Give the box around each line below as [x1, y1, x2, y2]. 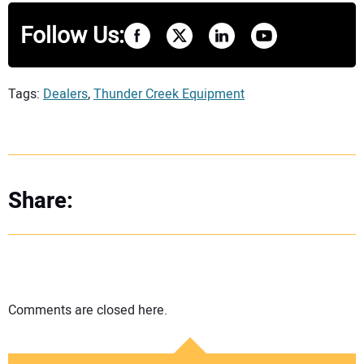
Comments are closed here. [8, 300, 167, 320]
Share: [8, 184, 73, 218]
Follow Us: [20, 19, 124, 53]
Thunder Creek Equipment [93, 84, 245, 104]
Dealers [43, 84, 88, 104]
